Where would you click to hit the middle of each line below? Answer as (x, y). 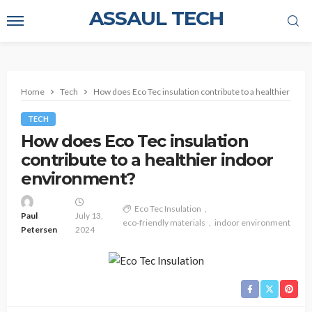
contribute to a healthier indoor (147, 160)
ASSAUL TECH (156, 18)
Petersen (39, 229)
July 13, (89, 216)
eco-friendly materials (164, 223)
